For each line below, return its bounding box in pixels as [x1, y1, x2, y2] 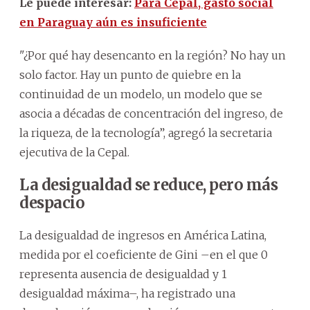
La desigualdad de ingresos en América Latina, [19, 228, 266, 242]
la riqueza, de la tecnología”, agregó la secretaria [19, 125, 272, 140]
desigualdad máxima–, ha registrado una [19, 286, 235, 300]
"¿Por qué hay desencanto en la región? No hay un [19, 48, 286, 62]
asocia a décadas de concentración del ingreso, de [19, 106, 283, 120]
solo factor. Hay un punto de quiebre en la [19, 67, 241, 82]
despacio [19, 192, 84, 212]
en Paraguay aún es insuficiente [19, 15, 207, 29]
